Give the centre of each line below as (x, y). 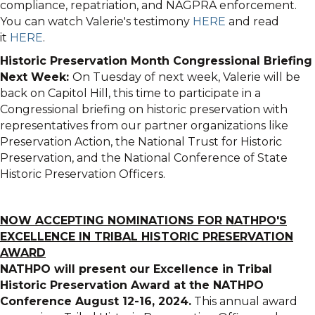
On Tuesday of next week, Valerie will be (186, 77)
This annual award (244, 302)
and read (252, 22)
